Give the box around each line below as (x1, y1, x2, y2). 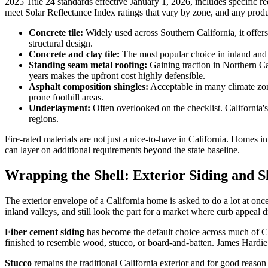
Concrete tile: (29, 27, 83, 38)
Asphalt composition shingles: (29, 81, 148, 92)
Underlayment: (29, 102, 90, 113)
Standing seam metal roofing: (29, 59, 147, 70)
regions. (29, 113, 59, 124)
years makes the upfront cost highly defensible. (29, 70, 205, 81)
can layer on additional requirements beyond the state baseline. (5, 144, 240, 155)
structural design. (29, 38, 93, 48)
